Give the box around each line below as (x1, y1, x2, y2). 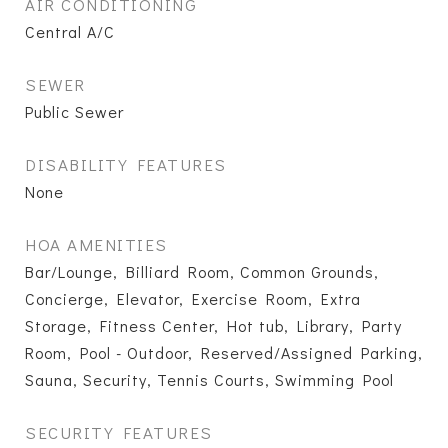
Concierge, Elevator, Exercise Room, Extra (25, 288, 361, 309)
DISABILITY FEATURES (25, 153, 227, 176)
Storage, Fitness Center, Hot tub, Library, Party (25, 315, 402, 336)
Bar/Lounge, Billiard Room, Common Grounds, (25, 261, 379, 282)
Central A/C (25, 21, 115, 42)
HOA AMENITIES (25, 233, 168, 256)
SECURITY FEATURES (25, 421, 213, 444)
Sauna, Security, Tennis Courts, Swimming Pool (25, 369, 394, 390)
